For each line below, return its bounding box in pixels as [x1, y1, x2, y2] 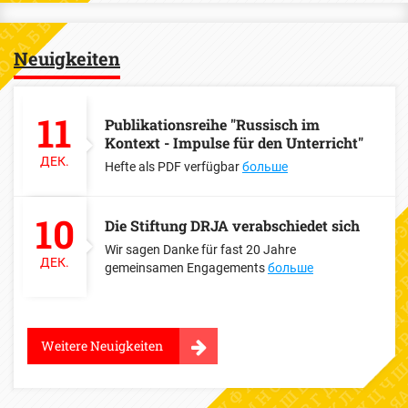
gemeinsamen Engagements [105, 260, 268, 275]
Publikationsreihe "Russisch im [105, 115, 320, 134]
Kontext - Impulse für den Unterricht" [105, 133, 363, 152]
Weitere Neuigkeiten [41, 337, 163, 354]
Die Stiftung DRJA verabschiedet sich [105, 216, 360, 235]
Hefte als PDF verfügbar [105, 159, 242, 174]
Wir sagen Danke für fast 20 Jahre [105, 242, 296, 257]
